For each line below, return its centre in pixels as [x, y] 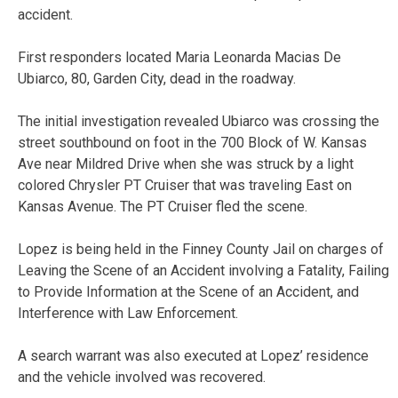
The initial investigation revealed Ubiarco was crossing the [199, 121]
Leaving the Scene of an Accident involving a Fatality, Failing [203, 270]
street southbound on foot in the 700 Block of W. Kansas [192, 142]
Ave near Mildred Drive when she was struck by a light [186, 163]
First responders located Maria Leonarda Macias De [179, 57]
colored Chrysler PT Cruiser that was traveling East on [185, 185]
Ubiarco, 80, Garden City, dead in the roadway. [157, 78]
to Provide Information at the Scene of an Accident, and [188, 291]
